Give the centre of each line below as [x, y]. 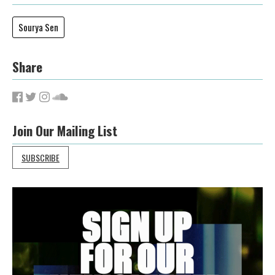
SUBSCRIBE [41, 157]
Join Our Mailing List [65, 131]
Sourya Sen [38, 27]
